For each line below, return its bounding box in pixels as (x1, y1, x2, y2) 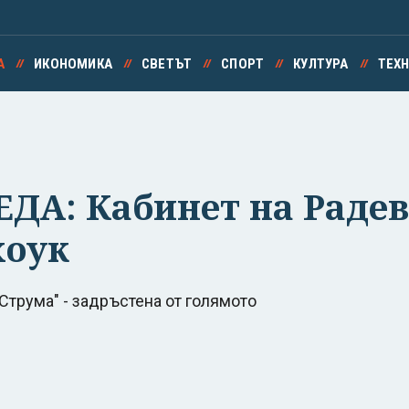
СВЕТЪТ (141, 56, 193, 72)
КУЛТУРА (293, 56, 349, 72)
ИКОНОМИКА (34, 56, 112, 72)
